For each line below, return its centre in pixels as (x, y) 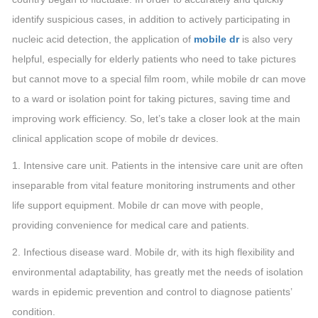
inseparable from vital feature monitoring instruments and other (154, 185)
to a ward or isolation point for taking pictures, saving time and (151, 99)
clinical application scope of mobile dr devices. (115, 138)
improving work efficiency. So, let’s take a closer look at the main (156, 119)
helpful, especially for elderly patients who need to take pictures (154, 59)
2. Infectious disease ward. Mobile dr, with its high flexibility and (153, 252)
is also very (266, 39)
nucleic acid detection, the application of (103, 39)
